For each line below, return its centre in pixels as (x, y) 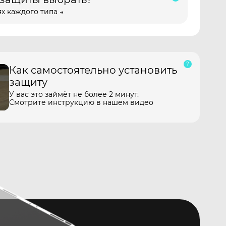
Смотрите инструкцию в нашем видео (81, 102)
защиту (28, 82)
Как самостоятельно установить (93, 70)
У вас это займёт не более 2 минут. (74, 94)
